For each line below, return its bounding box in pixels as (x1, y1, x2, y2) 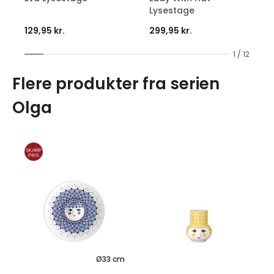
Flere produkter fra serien (12, 73, 220, 95)
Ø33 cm (96, 254, 125, 265)
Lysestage (149, 4, 194, 17)
